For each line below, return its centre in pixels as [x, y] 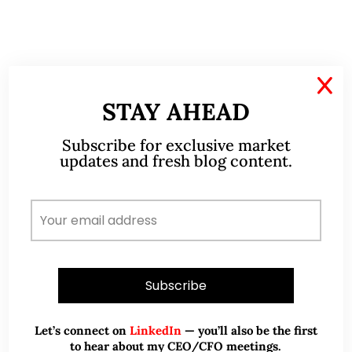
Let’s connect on [81, 330]
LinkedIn [154, 330]
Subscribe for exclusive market [176, 145]
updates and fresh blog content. [176, 160]
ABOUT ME [176, 209]
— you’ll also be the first [249, 330]
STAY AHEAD [176, 111]
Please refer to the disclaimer [106, 126]
